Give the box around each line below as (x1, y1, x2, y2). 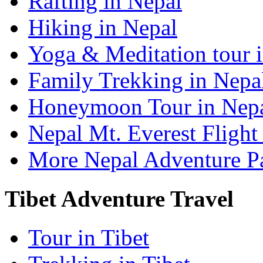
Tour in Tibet (28, 224, 149, 250)
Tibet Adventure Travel (5, 186, 234, 211)
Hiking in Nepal (28, 15, 177, 41)
